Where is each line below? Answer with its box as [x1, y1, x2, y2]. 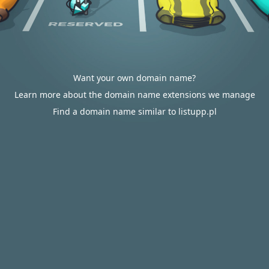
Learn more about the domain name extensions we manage [14, 89, 255, 100]
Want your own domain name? [73, 72, 196, 83]
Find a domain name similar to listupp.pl [52, 106, 217, 117]
